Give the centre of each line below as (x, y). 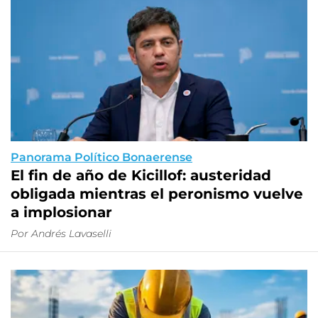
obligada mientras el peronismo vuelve (157, 194)
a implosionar (61, 213)
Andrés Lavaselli (71, 234)
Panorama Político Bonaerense (102, 158)
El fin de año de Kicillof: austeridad (141, 176)
